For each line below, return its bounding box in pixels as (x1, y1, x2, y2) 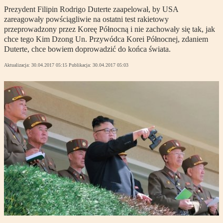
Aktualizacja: (4, 62, 31, 68)
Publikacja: (69, 62, 93, 68)
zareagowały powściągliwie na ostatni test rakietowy (4, 15, 169, 24)
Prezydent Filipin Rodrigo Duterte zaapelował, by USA (4, 5, 178, 14)
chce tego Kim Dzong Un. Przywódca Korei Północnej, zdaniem (4, 35, 208, 44)
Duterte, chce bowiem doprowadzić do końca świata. (4, 45, 171, 54)
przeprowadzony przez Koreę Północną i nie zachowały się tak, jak (4, 25, 215, 34)
